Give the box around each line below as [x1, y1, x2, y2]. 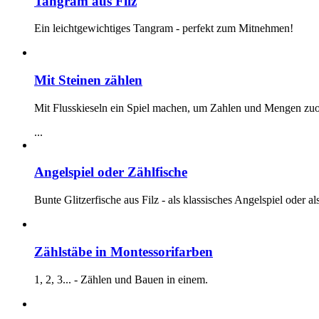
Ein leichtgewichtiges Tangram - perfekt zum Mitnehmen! [34, 22, 293, 35]
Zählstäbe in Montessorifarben [34, 244, 213, 259]
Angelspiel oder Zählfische [34, 164, 187, 180]
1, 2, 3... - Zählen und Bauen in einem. [34, 273, 208, 286]
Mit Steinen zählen [34, 73, 142, 88]
